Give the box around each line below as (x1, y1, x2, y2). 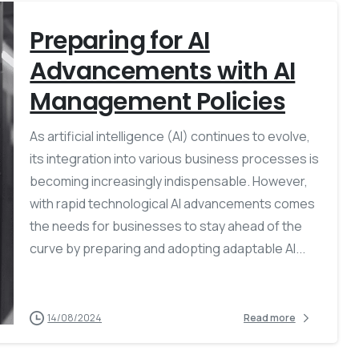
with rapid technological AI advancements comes (30, 194, 316, 212)
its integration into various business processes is (30, 149, 320, 167)
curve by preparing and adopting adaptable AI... (30, 239, 306, 257)
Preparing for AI (30, 23, 210, 58)
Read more (243, 311, 296, 325)
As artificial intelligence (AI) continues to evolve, (30, 127, 311, 145)
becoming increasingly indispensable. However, (30, 171, 309, 190)
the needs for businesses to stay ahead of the (30, 216, 303, 235)
